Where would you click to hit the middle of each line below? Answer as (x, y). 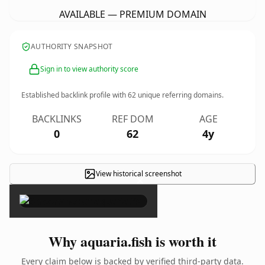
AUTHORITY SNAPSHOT (72, 46)
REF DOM (132, 119)
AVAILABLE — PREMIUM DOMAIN (132, 14)
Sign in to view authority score (89, 69)
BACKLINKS (57, 119)
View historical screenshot (138, 174)
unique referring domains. (180, 95)
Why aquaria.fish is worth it (132, 241)
